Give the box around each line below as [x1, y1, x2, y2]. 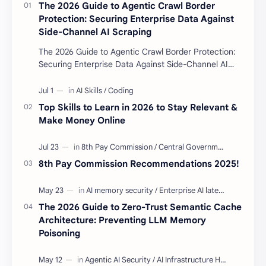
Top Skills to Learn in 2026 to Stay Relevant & [39, 101, 237, 113]
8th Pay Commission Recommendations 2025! [39, 157, 239, 169]
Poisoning [39, 227, 80, 239]
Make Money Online [39, 114, 125, 126]
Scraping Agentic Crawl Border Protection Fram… [74, 71, 225, 82]
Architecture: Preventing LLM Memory [39, 214, 206, 226]
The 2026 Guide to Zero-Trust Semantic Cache [39, 201, 242, 213]
